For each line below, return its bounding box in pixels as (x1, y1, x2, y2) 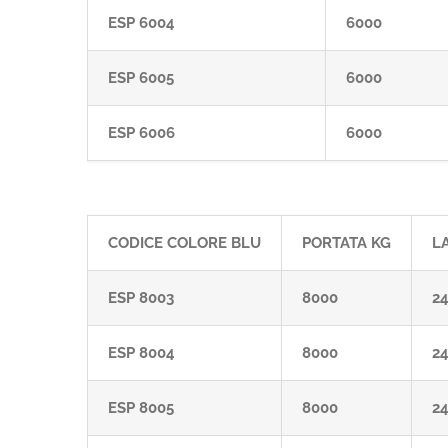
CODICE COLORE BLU (108, 234, 261, 252)
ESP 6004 (108, 14, 175, 32)
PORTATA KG (302, 234, 391, 252)
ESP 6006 (108, 124, 175, 142)
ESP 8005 (108, 399, 174, 417)
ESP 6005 (108, 69, 174, 87)
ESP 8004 (108, 344, 175, 362)
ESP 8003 (108, 289, 174, 307)
